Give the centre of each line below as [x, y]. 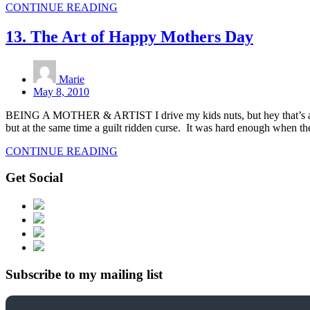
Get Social [34, 178]
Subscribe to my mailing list [84, 274]
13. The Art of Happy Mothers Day [129, 36]
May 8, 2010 [61, 91]
